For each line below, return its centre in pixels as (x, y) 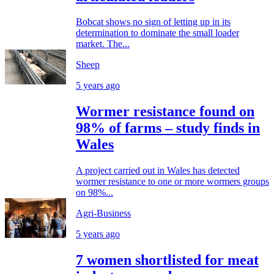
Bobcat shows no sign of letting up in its (153, 22)
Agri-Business (103, 213)
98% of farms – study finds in (168, 128)
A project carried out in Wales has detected (158, 171)
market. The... (103, 44)
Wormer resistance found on (165, 112)
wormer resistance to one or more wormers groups (172, 182)
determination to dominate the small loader (157, 33)
